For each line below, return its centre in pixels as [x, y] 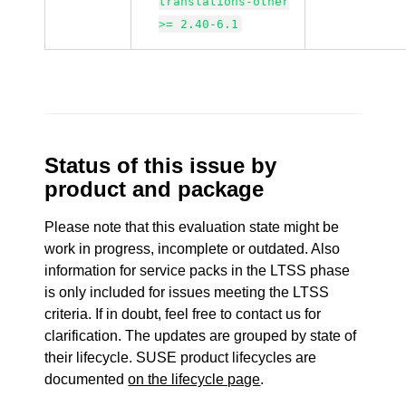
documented [87, 379]
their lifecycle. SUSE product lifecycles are [181, 358]
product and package [155, 189]
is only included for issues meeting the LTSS [187, 292]
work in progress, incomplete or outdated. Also [193, 249]
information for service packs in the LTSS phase [198, 271]
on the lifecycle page [194, 379]
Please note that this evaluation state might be [192, 227]
